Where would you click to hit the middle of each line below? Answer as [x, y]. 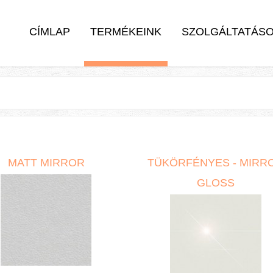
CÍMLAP [50, 32]
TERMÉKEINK [126, 32]
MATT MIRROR [46, 163]
